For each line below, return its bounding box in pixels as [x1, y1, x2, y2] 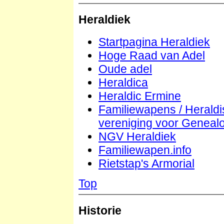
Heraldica [98, 75, 148, 89]
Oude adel [98, 62, 152, 75]
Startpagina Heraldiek [98, 35, 210, 48]
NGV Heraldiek [98, 129, 176, 143]
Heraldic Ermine [98, 89, 181, 102]
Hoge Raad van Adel [98, 48, 205, 62]
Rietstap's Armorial [98, 156, 194, 170]
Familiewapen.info [98, 143, 191, 156]
